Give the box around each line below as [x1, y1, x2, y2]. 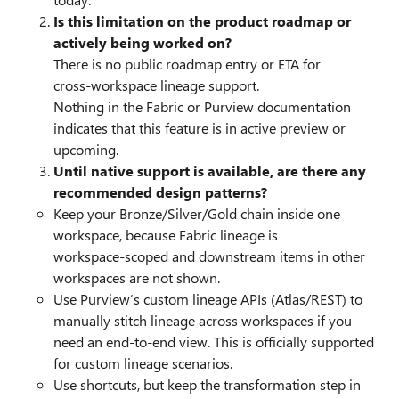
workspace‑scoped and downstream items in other [53, 247, 365, 265]
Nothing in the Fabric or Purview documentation [53, 97, 351, 116]
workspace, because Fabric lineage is [53, 225, 278, 244]
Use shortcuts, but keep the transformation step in [53, 375, 361, 394]
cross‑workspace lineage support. [53, 76, 259, 94]
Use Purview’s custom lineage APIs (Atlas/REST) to [53, 289, 362, 308]
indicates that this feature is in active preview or [53, 118, 346, 137]
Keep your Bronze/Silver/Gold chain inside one [53, 204, 340, 223]
